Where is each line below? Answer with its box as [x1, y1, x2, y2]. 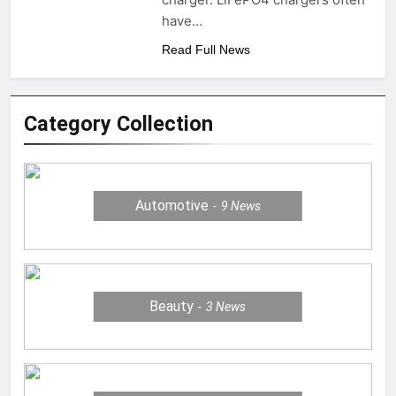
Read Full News [161, 42, 250, 57]
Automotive [134, 197, 209, 215]
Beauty [149, 297, 194, 315]
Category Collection [24, 111, 213, 137]
